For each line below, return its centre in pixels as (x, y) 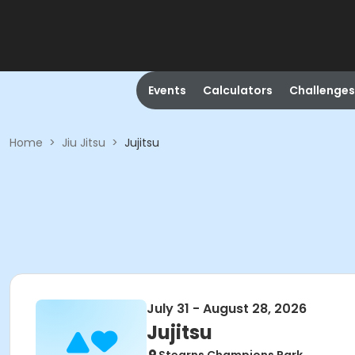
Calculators (237, 90)
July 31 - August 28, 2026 (227, 309)
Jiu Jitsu (84, 143)
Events (167, 90)
